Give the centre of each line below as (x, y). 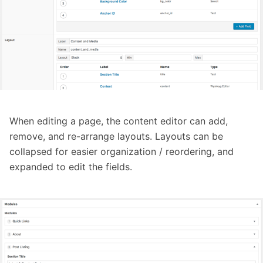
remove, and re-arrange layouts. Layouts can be (116, 136)
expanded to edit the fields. (71, 167)
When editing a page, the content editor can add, (119, 121)
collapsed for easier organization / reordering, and (122, 152)
